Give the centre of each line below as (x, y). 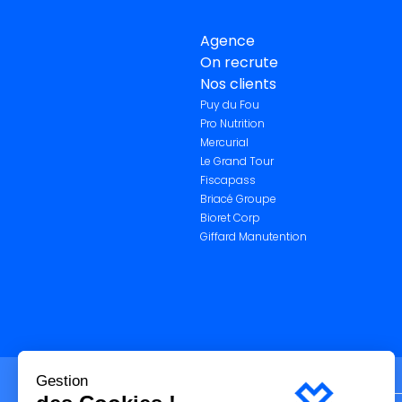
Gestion (62, 381)
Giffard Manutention (253, 236)
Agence (227, 41)
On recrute (239, 62)
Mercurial (224, 142)
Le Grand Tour (236, 161)
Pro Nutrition (232, 123)
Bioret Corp (230, 218)
